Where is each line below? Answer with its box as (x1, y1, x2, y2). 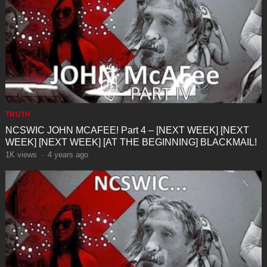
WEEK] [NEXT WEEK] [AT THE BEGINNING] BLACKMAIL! (5, 137, 257, 148)
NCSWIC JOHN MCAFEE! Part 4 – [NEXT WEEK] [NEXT (5, 125, 249, 136)
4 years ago (47, 150, 88, 160)
